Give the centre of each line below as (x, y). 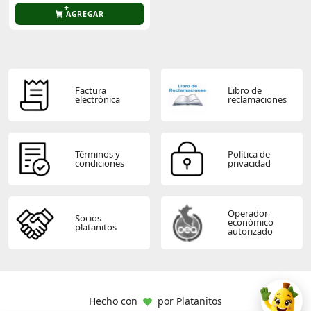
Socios (89, 218)
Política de (249, 154)
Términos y (98, 154)
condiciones (100, 163)
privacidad (250, 163)
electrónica (98, 99)
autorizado (251, 232)
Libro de (245, 90)
